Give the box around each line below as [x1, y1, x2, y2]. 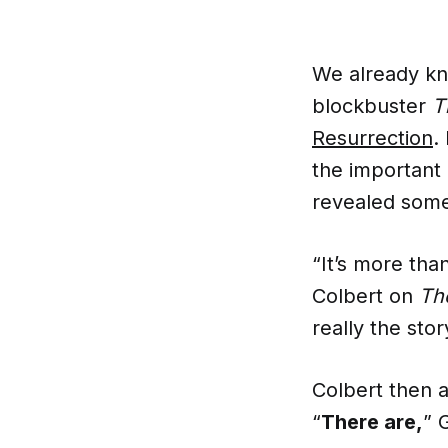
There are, [321, 409, 423, 434]
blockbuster [312, 93, 432, 118]
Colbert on [312, 283, 419, 308]
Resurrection [312, 125, 433, 150]
